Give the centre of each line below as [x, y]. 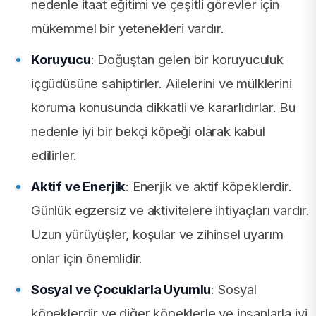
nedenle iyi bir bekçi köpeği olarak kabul [148, 132]
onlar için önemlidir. [87, 259]
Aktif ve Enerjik [79, 187]
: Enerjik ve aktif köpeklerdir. [209, 187]
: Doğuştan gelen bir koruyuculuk [187, 60]
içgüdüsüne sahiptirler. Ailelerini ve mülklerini [162, 84]
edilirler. [54, 156]
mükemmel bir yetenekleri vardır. [128, 29]
